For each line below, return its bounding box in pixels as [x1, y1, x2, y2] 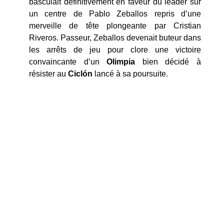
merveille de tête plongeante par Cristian [29, 21, 201, 30]
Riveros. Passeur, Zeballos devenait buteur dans [29, 33, 201, 42]
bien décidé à [135, 57, 201, 66]
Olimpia [106, 57, 135, 66]
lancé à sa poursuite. [92, 69, 168, 78]
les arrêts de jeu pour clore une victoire [29, 45, 201, 54]
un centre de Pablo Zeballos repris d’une [29, 9, 201, 18]
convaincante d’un [29, 57, 107, 66]
